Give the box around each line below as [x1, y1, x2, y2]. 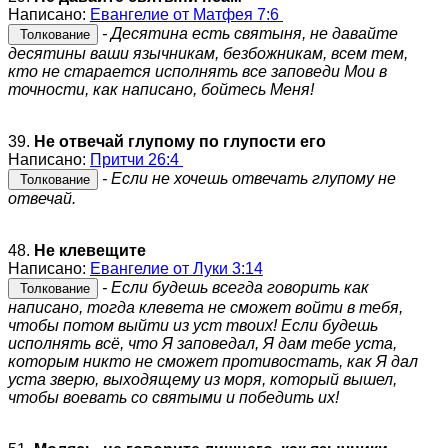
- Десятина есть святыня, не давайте [98, 24, 398, 42]
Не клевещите [34, 241, 146, 259]
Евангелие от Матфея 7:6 [90, 5, 283, 23]
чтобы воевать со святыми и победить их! [8, 388, 339, 406]
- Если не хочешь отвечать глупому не [98, 169, 396, 187]
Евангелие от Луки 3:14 [90, 259, 263, 277]
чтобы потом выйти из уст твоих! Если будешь [8, 316, 378, 334]
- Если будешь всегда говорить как [98, 278, 369, 296]
